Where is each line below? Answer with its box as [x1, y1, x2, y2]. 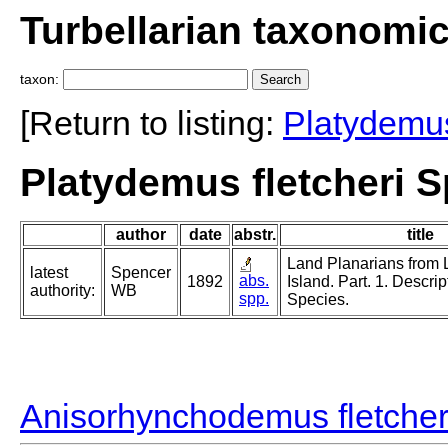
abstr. [234, 226, 276, 244]
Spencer [111, 264, 171, 282]
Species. [287, 291, 349, 309]
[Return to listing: [20, 104, 283, 143]
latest [30, 264, 68, 282]
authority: [30, 282, 95, 300]
